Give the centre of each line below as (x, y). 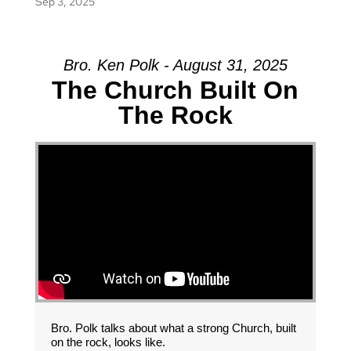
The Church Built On (175, 90)
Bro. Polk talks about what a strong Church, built (173, 328)
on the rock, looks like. (108, 342)
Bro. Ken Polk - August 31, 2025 (175, 65)
